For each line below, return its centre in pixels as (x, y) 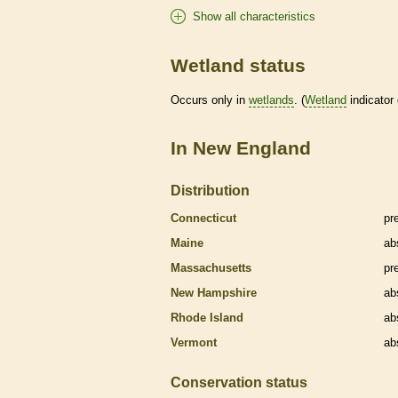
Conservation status (239, 382)
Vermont (194, 343)
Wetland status (238, 66)
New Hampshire (214, 293)
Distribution (210, 191)
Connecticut (203, 219)
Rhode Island (207, 318)
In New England (241, 148)
